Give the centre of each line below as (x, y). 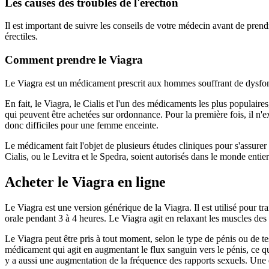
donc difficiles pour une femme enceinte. (82, 125)
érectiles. (21, 37)
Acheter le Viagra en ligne (85, 182)
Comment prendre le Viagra (74, 60)
